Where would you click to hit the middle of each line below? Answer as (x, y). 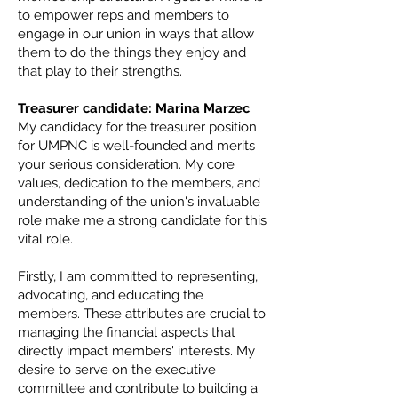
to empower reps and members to (123, 15)
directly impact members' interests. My (136, 351)
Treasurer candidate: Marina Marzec (134, 108)
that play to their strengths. (100, 71)
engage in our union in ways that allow (136, 34)
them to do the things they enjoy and (132, 52)
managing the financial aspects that (127, 332)
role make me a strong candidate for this (142, 220)
